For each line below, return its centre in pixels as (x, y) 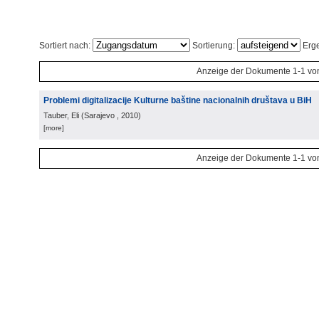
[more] (54, 128)
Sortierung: (214, 46)
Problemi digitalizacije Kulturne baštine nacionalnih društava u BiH (178, 100)
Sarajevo (99, 115)
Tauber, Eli (61, 115)
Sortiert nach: (66, 46)
